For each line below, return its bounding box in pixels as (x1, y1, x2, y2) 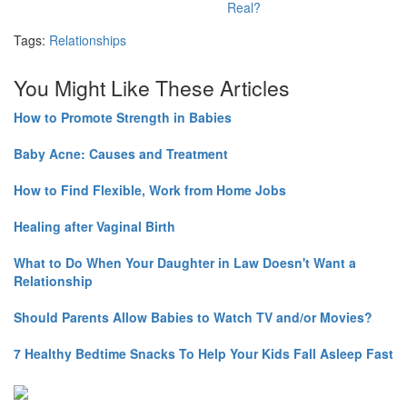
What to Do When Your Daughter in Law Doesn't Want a (14, 253, 356, 273)
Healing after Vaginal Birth (14, 217, 175, 236)
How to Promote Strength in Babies (14, 108, 232, 127)
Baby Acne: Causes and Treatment (14, 144, 228, 164)
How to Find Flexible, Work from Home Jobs (14, 181, 286, 200)
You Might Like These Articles (14, 73, 290, 104)
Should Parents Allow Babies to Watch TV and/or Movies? (14, 308, 372, 327)
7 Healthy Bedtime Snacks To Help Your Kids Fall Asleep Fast (14, 344, 393, 363)
